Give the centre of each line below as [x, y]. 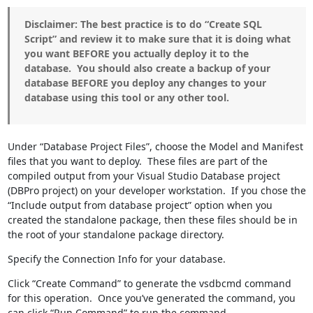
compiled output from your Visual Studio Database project [144, 175]
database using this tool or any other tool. [126, 97]
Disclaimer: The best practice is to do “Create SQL [143, 24]
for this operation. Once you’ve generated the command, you [151, 298]
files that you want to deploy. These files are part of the [137, 161]
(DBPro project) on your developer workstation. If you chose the [156, 190]
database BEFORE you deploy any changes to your [145, 82]
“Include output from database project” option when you [140, 205]
